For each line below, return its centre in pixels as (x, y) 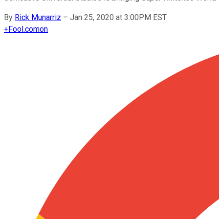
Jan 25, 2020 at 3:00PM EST (118, 17)
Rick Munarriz (38, 17)
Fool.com (24, 29)
